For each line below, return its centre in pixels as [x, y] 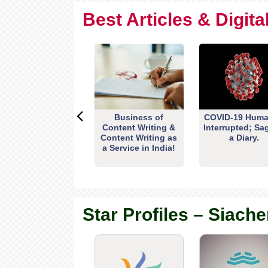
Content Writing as [139, 138]
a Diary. [244, 138]
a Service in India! [139, 148]
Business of [139, 117]
